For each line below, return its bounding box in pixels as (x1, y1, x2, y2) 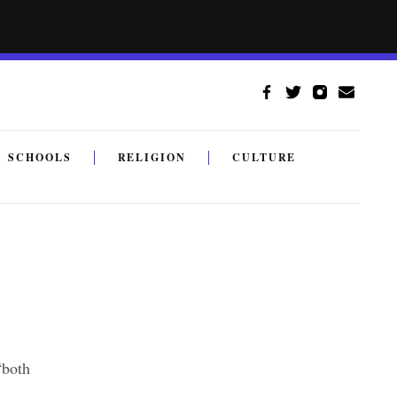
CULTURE (231, 150, 297, 165)
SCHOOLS (8, 150, 72, 165)
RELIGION (117, 150, 186, 165)
